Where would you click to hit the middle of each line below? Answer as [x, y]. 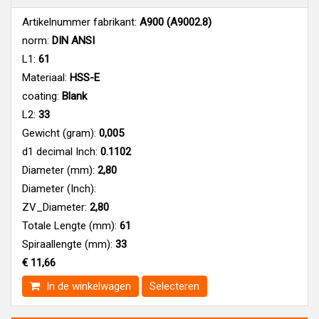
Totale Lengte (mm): [69, 225]
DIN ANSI [72, 40]
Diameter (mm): [58, 170]
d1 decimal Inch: [60, 151]
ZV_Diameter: [54, 207]
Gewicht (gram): [59, 133]
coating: [41, 96]
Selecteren [174, 286]
